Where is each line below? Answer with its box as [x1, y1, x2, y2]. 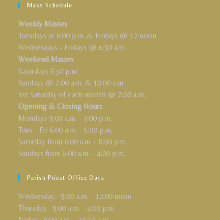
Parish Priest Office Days [27, 174, 105, 181]
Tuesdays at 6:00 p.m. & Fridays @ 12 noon [18, 31, 157, 40]
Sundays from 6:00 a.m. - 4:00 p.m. [18, 149, 126, 158]
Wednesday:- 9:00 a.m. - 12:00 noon [18, 192, 132, 201]
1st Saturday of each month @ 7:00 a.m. [18, 90, 146, 99]
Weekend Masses [18, 55, 74, 64]
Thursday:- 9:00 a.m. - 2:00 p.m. [18, 203, 116, 213]
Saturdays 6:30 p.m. [18, 66, 79, 76]
